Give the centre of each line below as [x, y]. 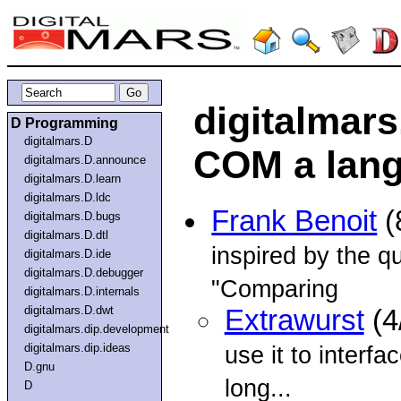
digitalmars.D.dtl [67, 235]
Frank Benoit [294, 222]
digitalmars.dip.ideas [78, 347]
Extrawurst [294, 321]
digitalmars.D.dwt [69, 310]
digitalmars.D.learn [73, 178]
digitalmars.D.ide [68, 253]
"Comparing [275, 289]
